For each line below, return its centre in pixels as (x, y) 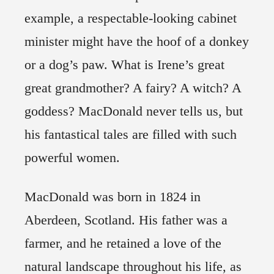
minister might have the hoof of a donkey (137, 42)
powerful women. (72, 158)
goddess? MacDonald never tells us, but (134, 111)
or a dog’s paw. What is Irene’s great (124, 65)
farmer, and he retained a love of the (123, 243)
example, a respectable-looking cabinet (131, 18)
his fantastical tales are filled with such (131, 135)
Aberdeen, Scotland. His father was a (126, 220)
